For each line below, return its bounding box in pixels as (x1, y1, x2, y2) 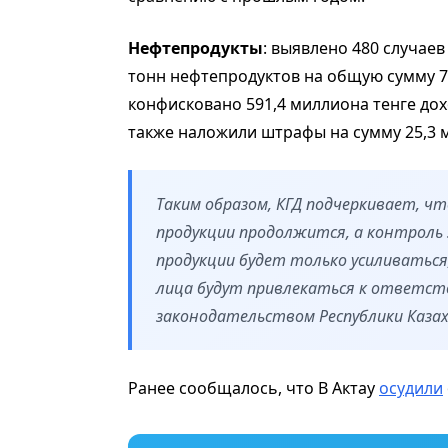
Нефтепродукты (128, 37, 263, 60)
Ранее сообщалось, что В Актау (128, 377, 379, 400)
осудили (379, 377, 443, 400)
